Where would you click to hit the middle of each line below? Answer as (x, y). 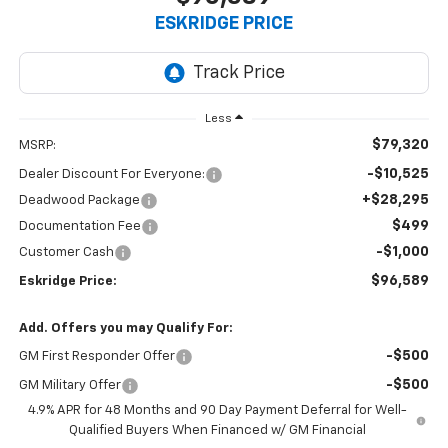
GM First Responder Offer (96, 357)
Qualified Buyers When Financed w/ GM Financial (217, 431)
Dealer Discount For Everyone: (111, 175)
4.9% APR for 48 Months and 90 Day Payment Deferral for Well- (217, 411)
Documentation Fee (79, 227)
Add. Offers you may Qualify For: (125, 329)
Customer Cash (66, 253)
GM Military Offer (69, 386)
